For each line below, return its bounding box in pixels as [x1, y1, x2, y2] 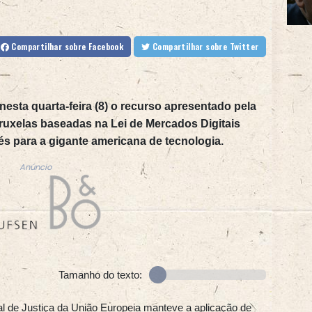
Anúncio [19, 162, 52, 173]
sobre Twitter [229, 40, 259, 53]
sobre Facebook [64, 40, 124, 53]
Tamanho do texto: [58, 269, 142, 281]
